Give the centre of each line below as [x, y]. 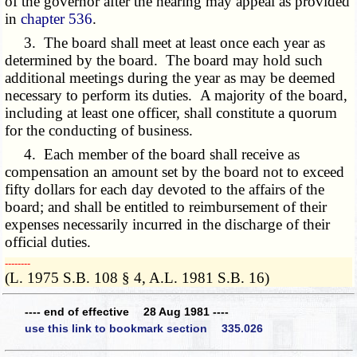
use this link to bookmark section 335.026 [144, 329]
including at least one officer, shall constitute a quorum [171, 113]
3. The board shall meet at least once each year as [165, 43]
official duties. [48, 242]
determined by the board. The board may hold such [164, 61]
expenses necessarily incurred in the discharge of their [168, 225]
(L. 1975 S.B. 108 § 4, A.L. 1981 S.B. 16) [137, 278]
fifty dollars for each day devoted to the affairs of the [165, 190]
